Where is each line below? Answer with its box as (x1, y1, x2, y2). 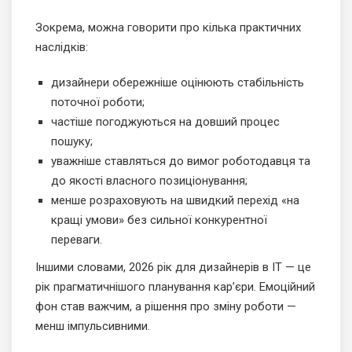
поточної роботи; (51, 95, 145, 110)
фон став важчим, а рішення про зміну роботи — (35, 299, 296, 314)
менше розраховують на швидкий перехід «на (51, 193, 299, 208)
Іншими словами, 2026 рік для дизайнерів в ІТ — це (35, 260, 311, 275)
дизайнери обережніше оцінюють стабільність (51, 75, 304, 90)
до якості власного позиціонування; (51, 174, 247, 189)
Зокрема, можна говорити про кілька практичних (35, 20, 301, 35)
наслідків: (35, 40, 88, 55)
